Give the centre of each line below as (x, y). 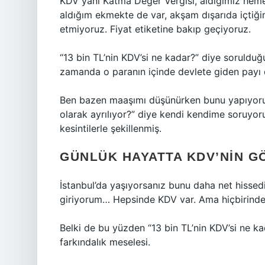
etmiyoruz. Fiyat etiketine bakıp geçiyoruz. (155, 29)
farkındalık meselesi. (105, 242)
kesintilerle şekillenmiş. (111, 128)
